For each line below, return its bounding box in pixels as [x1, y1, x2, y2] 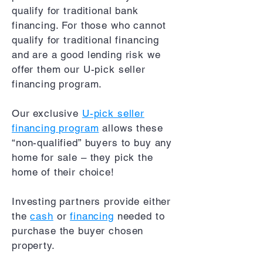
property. [12, 240, 59, 251]
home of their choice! [12, 166, 114, 178]
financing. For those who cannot [12, 19, 166, 31]
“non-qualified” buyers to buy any [12, 137, 173, 149]
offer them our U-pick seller [12, 63, 146, 75]
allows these [99, 122, 163, 134]
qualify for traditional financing [12, 34, 160, 46]
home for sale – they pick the [12, 151, 153, 163]
